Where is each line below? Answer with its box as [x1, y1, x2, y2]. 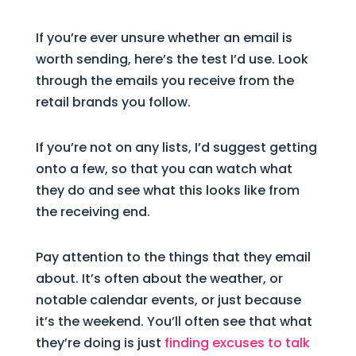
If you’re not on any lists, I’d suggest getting [35, 137, 317, 157]
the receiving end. [35, 202, 150, 221]
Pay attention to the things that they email [35, 247, 311, 266]
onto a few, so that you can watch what [35, 159, 292, 178]
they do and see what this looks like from [35, 180, 300, 199]
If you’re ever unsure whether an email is [35, 28, 292, 47]
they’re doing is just [35, 333, 164, 352]
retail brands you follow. [35, 92, 191, 111]
